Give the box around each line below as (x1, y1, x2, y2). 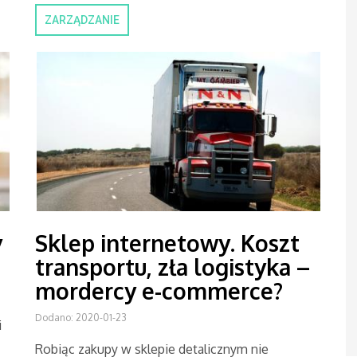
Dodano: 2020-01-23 (35, 312, 127, 324)
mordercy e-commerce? (35, 277, 283, 305)
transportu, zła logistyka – (35, 253, 310, 281)
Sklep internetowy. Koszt (35, 229, 300, 257)
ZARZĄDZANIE (45, 14, 120, 26)
